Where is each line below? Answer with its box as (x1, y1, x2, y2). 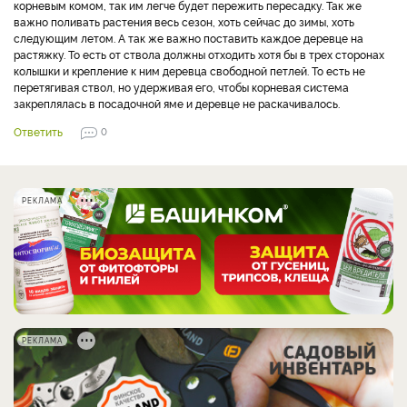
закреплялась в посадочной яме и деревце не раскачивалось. (14, 95, 340, 111)
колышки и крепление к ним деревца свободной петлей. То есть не (14, 63, 365, 78)
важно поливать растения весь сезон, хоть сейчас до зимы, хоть (14, 14, 354, 29)
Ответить (14, 124, 63, 139)
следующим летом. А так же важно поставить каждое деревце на (14, 30, 363, 45)
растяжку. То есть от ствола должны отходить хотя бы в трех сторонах (14, 46, 384, 62)
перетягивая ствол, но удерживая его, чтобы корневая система (14, 79, 349, 94)
